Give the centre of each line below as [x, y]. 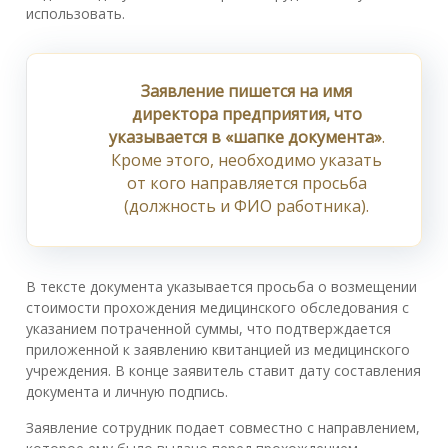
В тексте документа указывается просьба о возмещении [221, 287]
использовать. [75, 14]
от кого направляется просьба [246, 183]
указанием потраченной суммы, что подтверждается [208, 329]
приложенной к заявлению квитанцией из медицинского [218, 350]
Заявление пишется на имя [246, 91]
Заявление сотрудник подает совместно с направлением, [223, 428]
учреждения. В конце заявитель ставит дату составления [223, 371]
